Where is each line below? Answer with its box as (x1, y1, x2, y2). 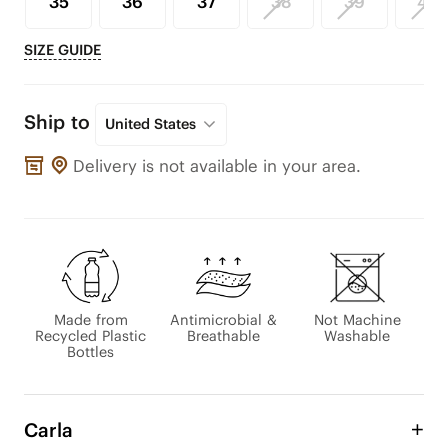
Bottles (67, 343, 115, 362)
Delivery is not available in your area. (73, 155, 362, 178)
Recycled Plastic (35, 327, 147, 346)
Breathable (187, 327, 261, 346)
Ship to (23, 110, 90, 135)
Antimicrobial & (170, 311, 278, 330)
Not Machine (313, 311, 401, 330)
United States (105, 115, 197, 134)
